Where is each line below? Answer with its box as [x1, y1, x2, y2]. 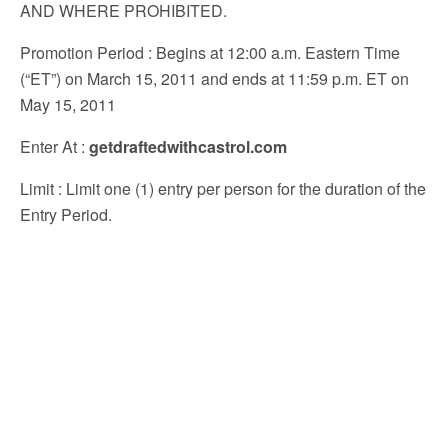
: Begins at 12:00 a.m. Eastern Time [148, 41, 400, 64]
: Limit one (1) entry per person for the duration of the [58, 177, 426, 200]
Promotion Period [20, 41, 148, 64]
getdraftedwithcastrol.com [89, 135, 287, 158]
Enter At [20, 135, 77, 158]
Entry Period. [20, 203, 112, 226]
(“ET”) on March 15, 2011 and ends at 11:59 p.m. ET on [20, 67, 409, 90]
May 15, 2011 [20, 93, 116, 116]
